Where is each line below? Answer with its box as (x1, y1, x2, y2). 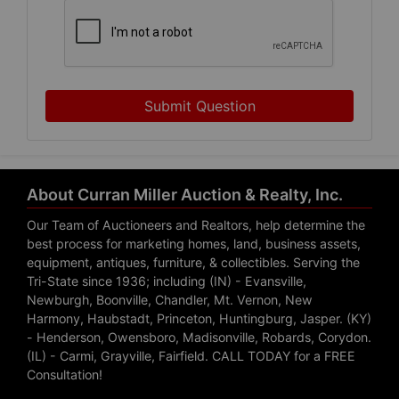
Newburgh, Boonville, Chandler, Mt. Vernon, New (27, 292, 313, 308)
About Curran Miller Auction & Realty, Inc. (27, 185, 343, 205)
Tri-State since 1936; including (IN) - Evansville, (27, 273, 306, 289)
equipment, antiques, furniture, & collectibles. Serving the (27, 255, 360, 271)
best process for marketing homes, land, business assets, (27, 236, 361, 252)
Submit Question (143, 96, 256, 115)
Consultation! (27, 367, 102, 383)
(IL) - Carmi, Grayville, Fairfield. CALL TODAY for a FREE (27, 348, 355, 364)
